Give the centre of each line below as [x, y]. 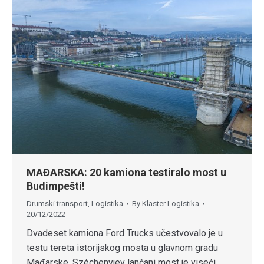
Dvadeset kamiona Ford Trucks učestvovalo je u [125, 233]
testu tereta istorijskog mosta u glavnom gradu [122, 247]
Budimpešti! [56, 186]
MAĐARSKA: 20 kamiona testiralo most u [126, 172]
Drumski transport [57, 203]
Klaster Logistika [171, 203]
